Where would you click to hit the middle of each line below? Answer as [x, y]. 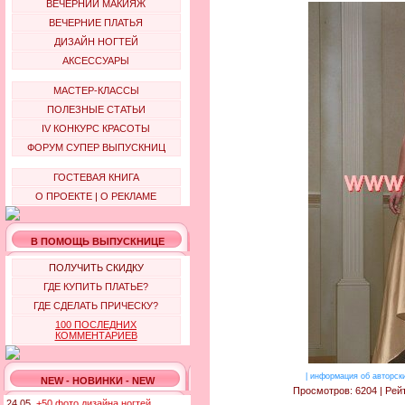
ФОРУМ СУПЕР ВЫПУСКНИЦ [96, 147]
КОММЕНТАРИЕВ [96, 335]
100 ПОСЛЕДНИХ [96, 325]
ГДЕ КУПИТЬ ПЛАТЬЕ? [96, 287]
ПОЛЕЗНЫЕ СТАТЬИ [96, 109]
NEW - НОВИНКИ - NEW [97, 381]
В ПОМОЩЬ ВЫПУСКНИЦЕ [97, 241]
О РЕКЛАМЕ [128, 196]
